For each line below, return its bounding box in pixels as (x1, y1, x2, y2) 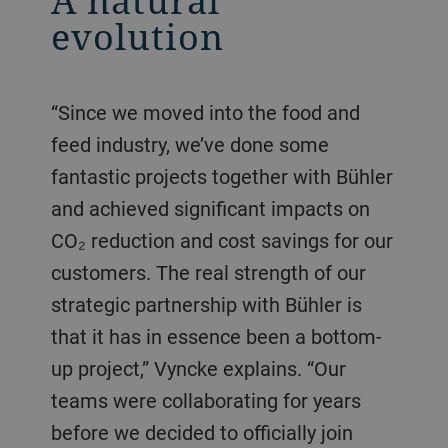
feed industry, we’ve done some (50, 130, 329, 158)
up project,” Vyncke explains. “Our (50, 354, 346, 382)
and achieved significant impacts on (50, 194, 370, 222)
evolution (50, 11, 224, 61)
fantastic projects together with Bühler (50, 162, 393, 190)
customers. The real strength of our (50, 258, 366, 286)
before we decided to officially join (50, 418, 353, 446)
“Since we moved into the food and (50, 98, 70, 126)
